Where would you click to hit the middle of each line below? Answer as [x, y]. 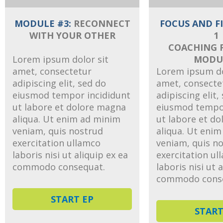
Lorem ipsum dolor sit [60, 59]
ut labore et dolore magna [69, 107]
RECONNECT [101, 23]
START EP [72, 199]
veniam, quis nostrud [58, 131]
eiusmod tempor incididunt [71, 95]
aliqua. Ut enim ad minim [66, 119]
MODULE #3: [43, 23]
